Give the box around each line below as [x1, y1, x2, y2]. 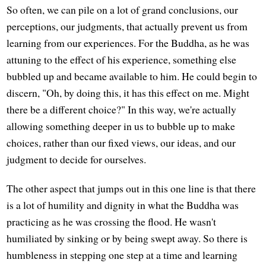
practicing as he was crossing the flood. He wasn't [7, 214, 217, 229]
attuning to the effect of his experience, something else [7, 52, 237, 67]
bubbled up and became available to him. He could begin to [7, 69, 258, 84]
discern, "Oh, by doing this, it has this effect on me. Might [7, 85, 250, 100]
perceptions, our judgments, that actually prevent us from [7, 19, 248, 34]
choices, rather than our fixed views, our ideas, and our [7, 135, 236, 150]
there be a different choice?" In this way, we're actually [7, 102, 237, 117]
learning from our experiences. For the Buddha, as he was [7, 36, 250, 50]
